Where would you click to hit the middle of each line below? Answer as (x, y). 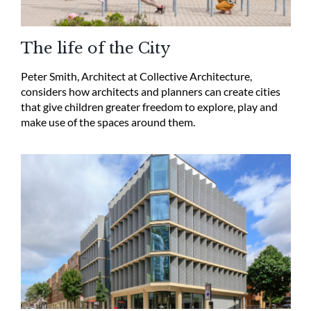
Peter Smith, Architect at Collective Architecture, (136, 76)
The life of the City (95, 49)
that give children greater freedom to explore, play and (149, 107)
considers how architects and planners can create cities (150, 92)
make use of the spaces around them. (108, 122)
